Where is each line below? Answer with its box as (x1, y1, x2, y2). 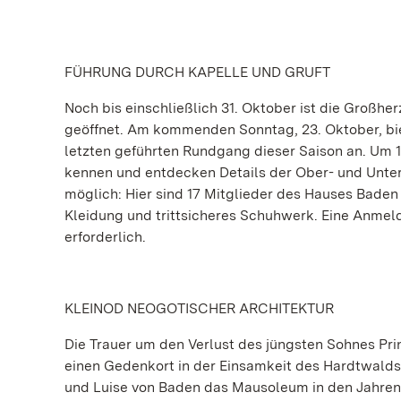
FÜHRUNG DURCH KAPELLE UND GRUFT (64, 64, 330, 81)
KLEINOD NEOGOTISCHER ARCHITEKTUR (64, 300, 334, 317)
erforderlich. (64, 228, 146, 245)
